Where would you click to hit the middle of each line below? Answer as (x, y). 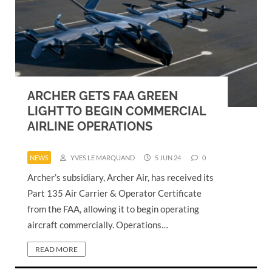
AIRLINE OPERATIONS (90, 126)
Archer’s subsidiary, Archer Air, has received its (121, 177)
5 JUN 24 (167, 157)
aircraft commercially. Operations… (98, 224)
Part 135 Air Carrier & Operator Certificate (114, 193)
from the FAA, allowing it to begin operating (113, 209)
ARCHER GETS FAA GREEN (103, 96)
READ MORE (56, 249)
